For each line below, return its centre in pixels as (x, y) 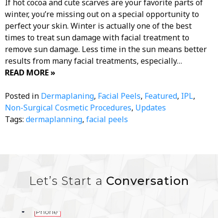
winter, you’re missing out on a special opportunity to (102, 14)
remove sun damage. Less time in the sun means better (106, 49)
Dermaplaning (67, 96)
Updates (151, 107)
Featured (161, 96)
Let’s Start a (67, 181)
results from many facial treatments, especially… (93, 61)
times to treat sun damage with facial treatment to (97, 37)
